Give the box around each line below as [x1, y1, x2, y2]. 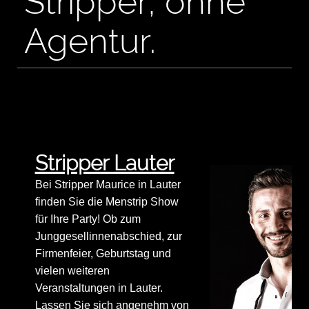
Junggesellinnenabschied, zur [34, 230, 182, 243]
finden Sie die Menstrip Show [34, 196, 179, 208]
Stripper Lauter [34, 151, 175, 176]
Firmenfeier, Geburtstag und [34, 248, 171, 260]
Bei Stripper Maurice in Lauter [34, 179, 181, 191]
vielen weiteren [34, 265, 110, 277]
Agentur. [24, 21, 156, 62]
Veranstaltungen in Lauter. [34, 282, 163, 295]
